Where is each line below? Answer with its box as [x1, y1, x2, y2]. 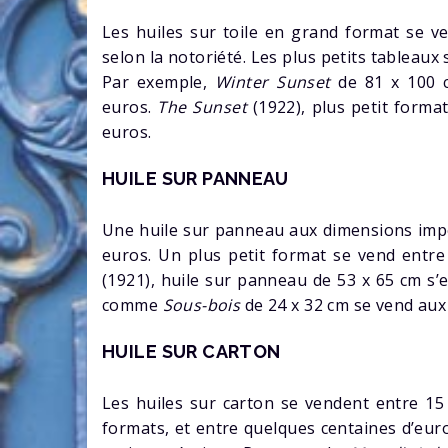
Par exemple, [102, 70, 208, 93]
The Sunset [157, 95, 247, 118]
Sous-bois [162, 293, 245, 316]
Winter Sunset [207, 70, 339, 93]
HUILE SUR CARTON [102, 340, 281, 362]
